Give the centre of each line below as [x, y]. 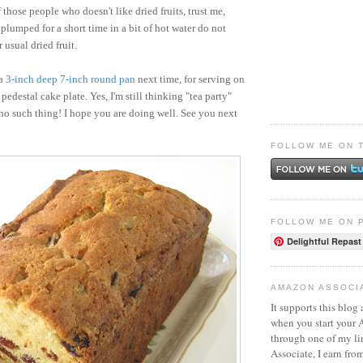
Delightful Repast [324, 241]
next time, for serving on [190, 79]
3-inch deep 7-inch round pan [70, 79]
